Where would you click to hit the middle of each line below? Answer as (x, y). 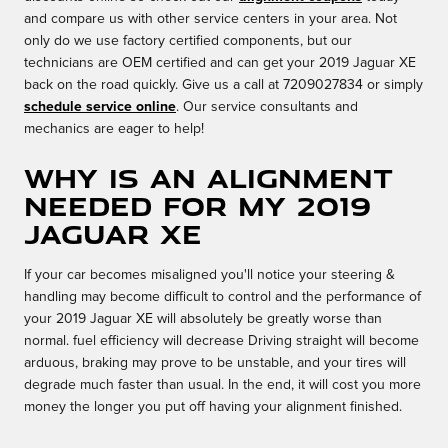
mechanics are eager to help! (114, 129)
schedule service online (100, 107)
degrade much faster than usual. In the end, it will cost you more (222, 385)
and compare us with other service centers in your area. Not (210, 19)
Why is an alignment (208, 178)
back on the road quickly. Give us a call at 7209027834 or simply (223, 85)
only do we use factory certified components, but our (188, 41)
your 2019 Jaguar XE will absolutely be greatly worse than (203, 319)
